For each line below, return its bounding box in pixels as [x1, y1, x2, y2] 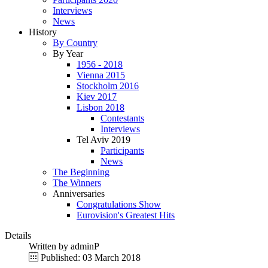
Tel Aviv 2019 [77, 135, 130, 145]
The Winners [53, 178, 101, 188]
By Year [53, 48, 83, 59]
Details [5, 230, 31, 240]
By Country [53, 38, 98, 48]
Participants [100, 145, 144, 156]
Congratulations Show [77, 199, 161, 209]
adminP [71, 241, 99, 251]
